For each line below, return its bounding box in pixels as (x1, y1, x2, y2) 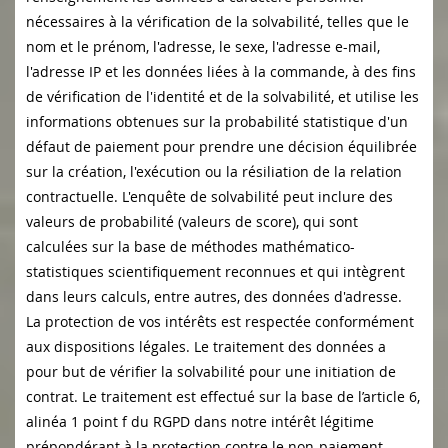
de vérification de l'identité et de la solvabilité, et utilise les (26, 87, 419, 107)
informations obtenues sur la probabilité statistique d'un (26, 112, 408, 132)
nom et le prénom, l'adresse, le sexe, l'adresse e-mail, (26, 37, 380, 57)
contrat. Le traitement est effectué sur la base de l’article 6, (26, 387, 420, 407)
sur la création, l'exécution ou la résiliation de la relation (26, 162, 402, 182)
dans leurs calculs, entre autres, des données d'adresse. (26, 287, 402, 307)
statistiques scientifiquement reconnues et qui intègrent (26, 262, 405, 282)
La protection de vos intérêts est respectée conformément (26, 312, 414, 332)
